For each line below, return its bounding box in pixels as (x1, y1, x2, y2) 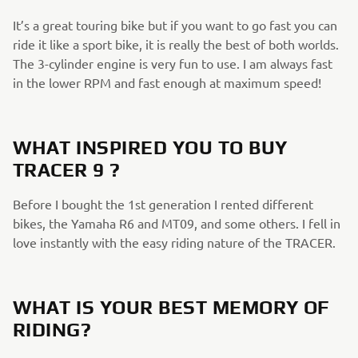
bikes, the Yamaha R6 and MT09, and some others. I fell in (13, 215, 340, 231)
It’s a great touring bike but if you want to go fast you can (13, 17, 337, 33)
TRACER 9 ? (13, 159, 121, 181)
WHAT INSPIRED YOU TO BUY (13, 137, 288, 158)
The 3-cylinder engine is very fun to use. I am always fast (13, 55, 332, 71)
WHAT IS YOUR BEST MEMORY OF (13, 296, 330, 318)
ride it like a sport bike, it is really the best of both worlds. (13, 36, 339, 52)
